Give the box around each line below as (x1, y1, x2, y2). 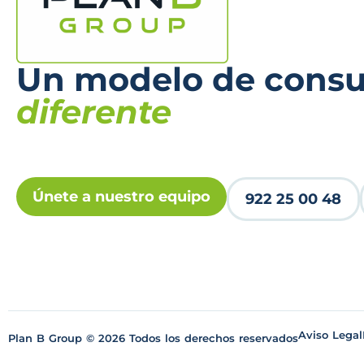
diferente (16, 92, 171, 132)
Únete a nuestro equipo (32, 188, 210, 206)
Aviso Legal (298, 328, 362, 342)
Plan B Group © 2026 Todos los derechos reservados (8, 331, 298, 345)
